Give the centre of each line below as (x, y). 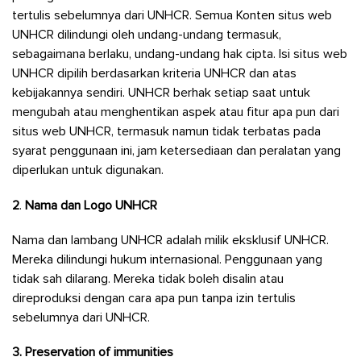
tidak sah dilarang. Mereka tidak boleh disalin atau (148, 278)
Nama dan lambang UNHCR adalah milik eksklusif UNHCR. (170, 240)
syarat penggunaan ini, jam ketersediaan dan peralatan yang (176, 151)
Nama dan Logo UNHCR (91, 205)
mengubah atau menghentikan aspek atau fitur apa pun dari (176, 112)
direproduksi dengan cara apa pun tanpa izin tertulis (154, 298)
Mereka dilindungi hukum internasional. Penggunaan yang (167, 259)
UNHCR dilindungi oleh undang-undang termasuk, (147, 35)
